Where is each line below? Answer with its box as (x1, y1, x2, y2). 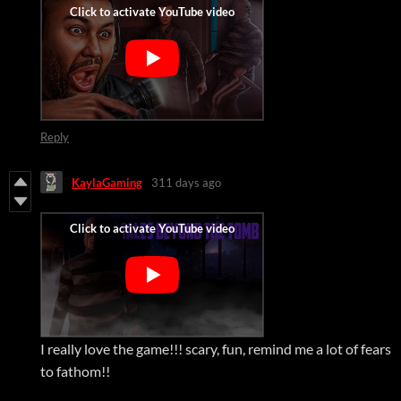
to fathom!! (40, 363, 110, 380)
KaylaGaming (72, 175, 142, 190)
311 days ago (151, 175, 221, 190)
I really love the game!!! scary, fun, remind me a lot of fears (40, 340, 391, 358)
